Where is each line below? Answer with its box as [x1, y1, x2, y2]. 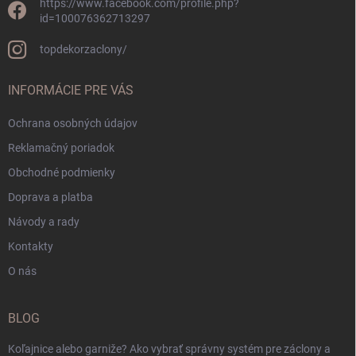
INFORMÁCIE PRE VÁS [8, 83, 133, 99]
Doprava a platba [8, 191, 93, 204]
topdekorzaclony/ [40, 43, 127, 56]
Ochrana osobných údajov [8, 117, 137, 130]
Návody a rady [8, 215, 79, 229]
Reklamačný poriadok [8, 141, 114, 155]
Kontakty [8, 240, 53, 253]
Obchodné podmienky [8, 166, 115, 180]
